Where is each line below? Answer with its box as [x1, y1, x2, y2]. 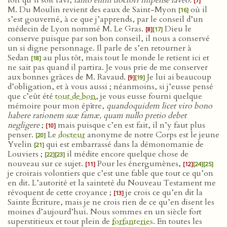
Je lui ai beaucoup [145, 71, 211, 83]
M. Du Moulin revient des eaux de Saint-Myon [8, 4, 178, 15]
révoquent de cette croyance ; [8, 187, 113, 198]
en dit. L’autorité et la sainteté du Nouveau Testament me [8, 177, 216, 188]
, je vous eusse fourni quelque [96, 91, 202, 102]
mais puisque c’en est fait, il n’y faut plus [56, 120, 205, 131]
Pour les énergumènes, [95, 158, 183, 169]
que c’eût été [8, 91, 55, 102]
